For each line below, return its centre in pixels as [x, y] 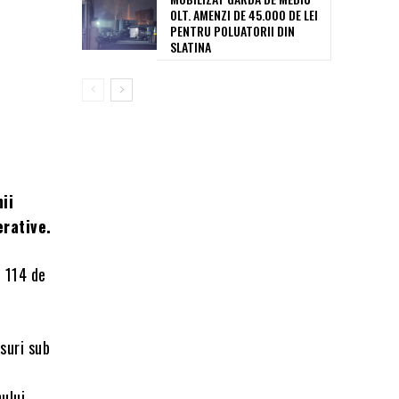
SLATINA [191, 47]
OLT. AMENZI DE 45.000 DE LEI [244, 15]
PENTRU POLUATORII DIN [232, 31]
